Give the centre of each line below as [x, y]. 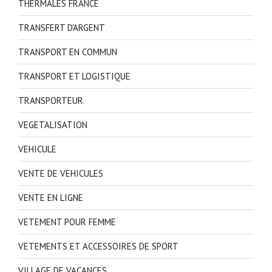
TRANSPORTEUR [51, 100]
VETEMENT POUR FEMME [67, 222]
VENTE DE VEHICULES [61, 173]
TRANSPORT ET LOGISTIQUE [74, 76]
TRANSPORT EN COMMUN [68, 52]
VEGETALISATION [53, 124]
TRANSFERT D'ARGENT [62, 27]
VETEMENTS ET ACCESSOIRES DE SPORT [98, 246]
